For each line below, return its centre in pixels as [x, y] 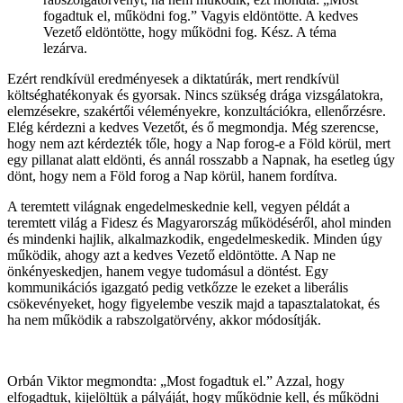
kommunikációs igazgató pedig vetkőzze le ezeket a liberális [178, 287]
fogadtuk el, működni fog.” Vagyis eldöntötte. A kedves [201, 15]
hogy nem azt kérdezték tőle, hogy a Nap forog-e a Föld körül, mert [199, 143]
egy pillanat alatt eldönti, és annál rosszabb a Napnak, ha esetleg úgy [201, 159]
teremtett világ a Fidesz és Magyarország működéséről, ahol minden [199, 222]
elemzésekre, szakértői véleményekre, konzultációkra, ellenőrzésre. [197, 111]
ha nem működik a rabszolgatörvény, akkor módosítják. [164, 319]
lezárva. [65, 48]
